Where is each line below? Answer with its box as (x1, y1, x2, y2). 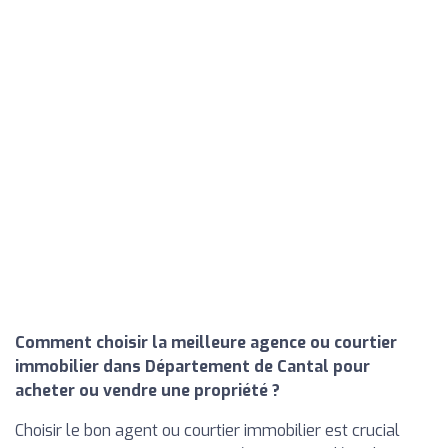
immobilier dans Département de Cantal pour (15, 356, 370, 378)
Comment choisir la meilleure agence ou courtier (15, 332, 397, 354)
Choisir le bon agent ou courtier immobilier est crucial (15, 420, 400, 442)
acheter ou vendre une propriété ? (15, 380, 280, 402)
